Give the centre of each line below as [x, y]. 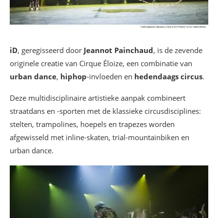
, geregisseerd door [51, 50]
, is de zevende [178, 50]
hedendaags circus [168, 77]
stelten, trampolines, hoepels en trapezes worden [92, 124]
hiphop [73, 77]
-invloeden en [110, 77]
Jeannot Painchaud [118, 50]
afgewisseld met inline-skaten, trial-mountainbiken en [100, 137]
